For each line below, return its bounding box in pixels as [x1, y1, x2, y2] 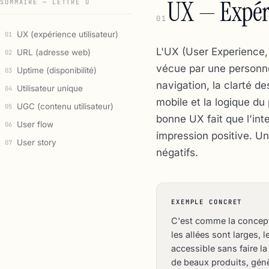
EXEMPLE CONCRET [171, 198, 243, 206]
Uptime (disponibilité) [17, 65, 97, 75]
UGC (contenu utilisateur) [17, 101, 113, 111]
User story [17, 138, 56, 147]
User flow [17, 119, 53, 129]
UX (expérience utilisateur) [17, 29, 118, 39]
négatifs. [156, 147, 198, 159]
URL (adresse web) [17, 47, 91, 57]
